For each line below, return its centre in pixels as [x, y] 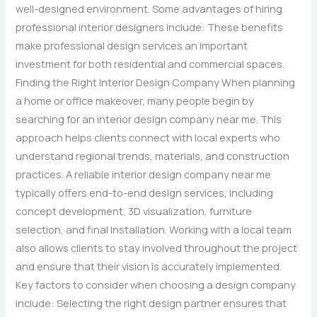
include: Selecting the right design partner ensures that [151, 302]
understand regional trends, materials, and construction [153, 155]
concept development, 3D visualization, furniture [134, 211]
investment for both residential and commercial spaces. [150, 63]
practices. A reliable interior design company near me [144, 174]
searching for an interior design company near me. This [149, 119]
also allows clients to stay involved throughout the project [157, 247]
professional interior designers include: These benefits [150, 27]
